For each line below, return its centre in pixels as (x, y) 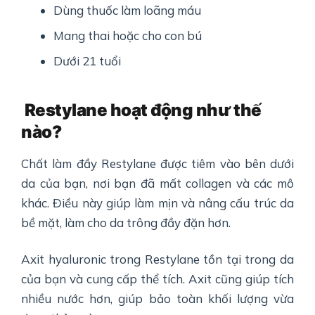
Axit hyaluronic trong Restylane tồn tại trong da (157, 259)
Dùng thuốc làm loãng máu (128, 11)
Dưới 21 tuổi (88, 61)
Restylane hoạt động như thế (143, 110)
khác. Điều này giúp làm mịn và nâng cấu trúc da (157, 203)
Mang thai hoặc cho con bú (128, 36)
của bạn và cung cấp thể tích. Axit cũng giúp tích (157, 279)
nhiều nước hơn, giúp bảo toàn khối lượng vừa (157, 299)
